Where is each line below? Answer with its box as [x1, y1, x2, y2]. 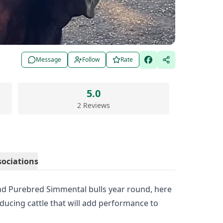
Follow [82, 55, 100, 64]
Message [36, 55, 61, 64]
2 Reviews [77, 101, 110, 111]
